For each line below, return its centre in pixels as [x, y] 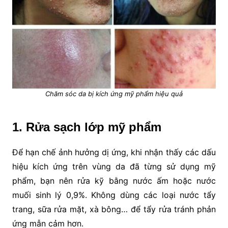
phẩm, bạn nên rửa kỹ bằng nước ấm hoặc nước [114, 181]
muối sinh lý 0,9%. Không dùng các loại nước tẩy [114, 195]
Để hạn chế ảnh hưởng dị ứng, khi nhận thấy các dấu [114, 152]
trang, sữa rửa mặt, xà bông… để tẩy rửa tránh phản [114, 209]
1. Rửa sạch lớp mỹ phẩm [88, 127]
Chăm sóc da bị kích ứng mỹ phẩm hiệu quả [114, 94]
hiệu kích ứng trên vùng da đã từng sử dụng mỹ [114, 167]
